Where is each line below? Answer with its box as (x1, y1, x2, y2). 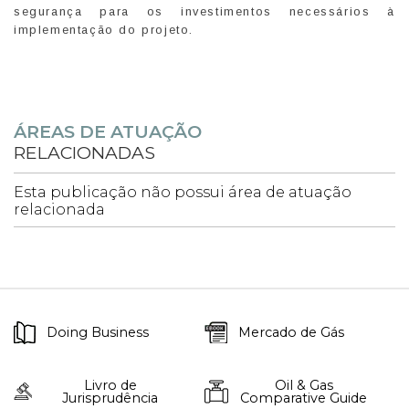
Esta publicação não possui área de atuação (14, 183, 351, 201)
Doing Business (47, 324, 149, 341)
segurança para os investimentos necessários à (14, 4, 395, 18)
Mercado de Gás (238, 324, 344, 341)
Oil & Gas (274, 376, 333, 393)
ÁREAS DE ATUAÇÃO (14, 120, 202, 142)
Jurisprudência (62, 389, 158, 406)
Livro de (83, 376, 137, 393)
